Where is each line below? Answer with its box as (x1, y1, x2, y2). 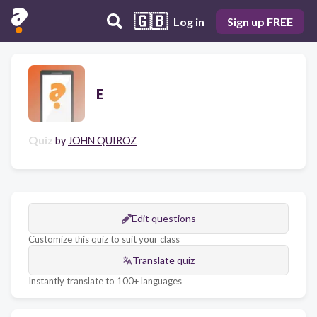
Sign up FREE (227, 14, 293, 28)
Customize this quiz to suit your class (28, 234, 180, 245)
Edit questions (131, 212, 196, 224)
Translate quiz (132, 254, 195, 266)
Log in (173, 14, 204, 28)
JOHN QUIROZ (68, 134, 137, 146)
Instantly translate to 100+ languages (28, 275, 182, 287)
